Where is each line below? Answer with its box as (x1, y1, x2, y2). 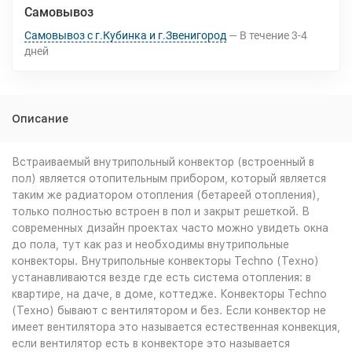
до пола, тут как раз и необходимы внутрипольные (12, 238, 289, 251)
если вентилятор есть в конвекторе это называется (12, 337, 290, 350)
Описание (12, 112, 68, 125)
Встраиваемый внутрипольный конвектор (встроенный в (12, 156, 314, 168)
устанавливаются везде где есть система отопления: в (12, 271, 311, 284)
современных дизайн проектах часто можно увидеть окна (12, 222, 328, 234)
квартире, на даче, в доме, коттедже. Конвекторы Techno (12, 288, 327, 300)
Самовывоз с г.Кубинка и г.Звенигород (24, 29, 226, 42)
